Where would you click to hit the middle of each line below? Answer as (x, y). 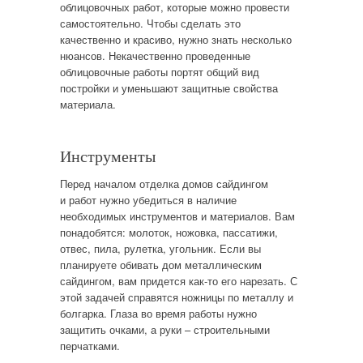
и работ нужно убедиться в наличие (148, 199)
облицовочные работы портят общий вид (159, 71)
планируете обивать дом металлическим (160, 264)
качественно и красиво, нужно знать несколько (175, 39)
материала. (88, 104)
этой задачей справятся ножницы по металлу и (176, 297)
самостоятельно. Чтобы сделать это (150, 23)
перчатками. (90, 345)
